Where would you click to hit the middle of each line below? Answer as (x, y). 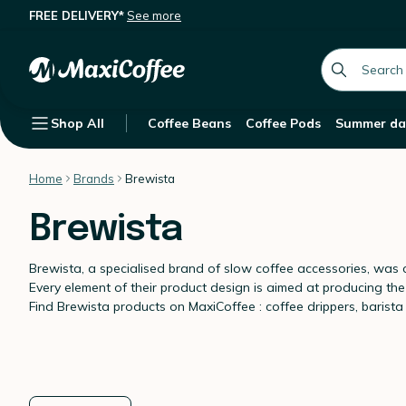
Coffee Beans (189, 123)
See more (154, 15)
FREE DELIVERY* (77, 15)
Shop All (77, 123)
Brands (94, 179)
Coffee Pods (283, 123)
